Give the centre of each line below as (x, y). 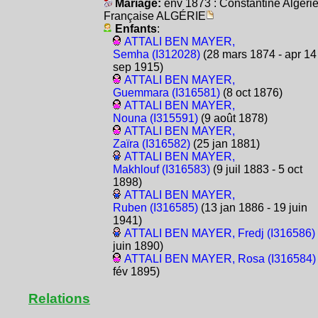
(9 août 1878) (232, 119)
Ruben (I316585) (155, 208)
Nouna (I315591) (155, 119)
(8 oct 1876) (251, 93)
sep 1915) (138, 67)
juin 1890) (138, 246)
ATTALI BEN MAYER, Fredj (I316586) (219, 234)
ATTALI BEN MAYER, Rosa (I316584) (220, 259)
